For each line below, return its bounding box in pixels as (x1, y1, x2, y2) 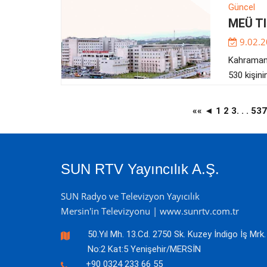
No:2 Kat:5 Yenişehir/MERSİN (88, 243, 201, 254)
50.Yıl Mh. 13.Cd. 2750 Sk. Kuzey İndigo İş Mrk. (88, 228, 266, 240)
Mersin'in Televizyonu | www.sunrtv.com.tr (61, 204, 239, 217)
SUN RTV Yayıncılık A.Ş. (61, 160, 219, 177)
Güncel (228, 1, 255, 13)
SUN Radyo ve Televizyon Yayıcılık (61, 190, 200, 202)
